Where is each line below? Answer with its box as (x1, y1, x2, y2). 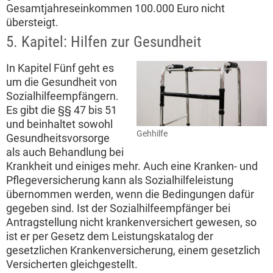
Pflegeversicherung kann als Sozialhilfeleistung (6, 174, 233, 187)
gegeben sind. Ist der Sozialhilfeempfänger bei (6, 202, 230, 215)
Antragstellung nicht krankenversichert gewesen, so (6, 216, 257, 229)
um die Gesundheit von (6, 76, 117, 89)
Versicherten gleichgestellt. (6, 258, 138, 271)
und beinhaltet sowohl (6, 118, 113, 131)
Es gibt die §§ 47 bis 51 (6, 104, 117, 117)
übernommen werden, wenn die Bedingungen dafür (6, 188, 254, 201)
